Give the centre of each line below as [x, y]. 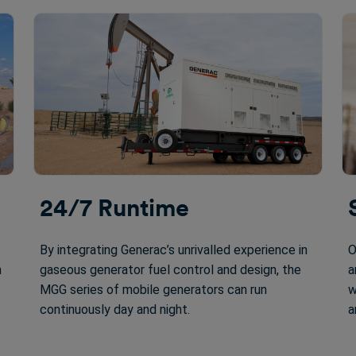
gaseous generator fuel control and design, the [170, 270]
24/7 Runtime [114, 207]
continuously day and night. [115, 310]
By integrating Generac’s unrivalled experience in [174, 250]
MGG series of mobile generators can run [153, 290]
